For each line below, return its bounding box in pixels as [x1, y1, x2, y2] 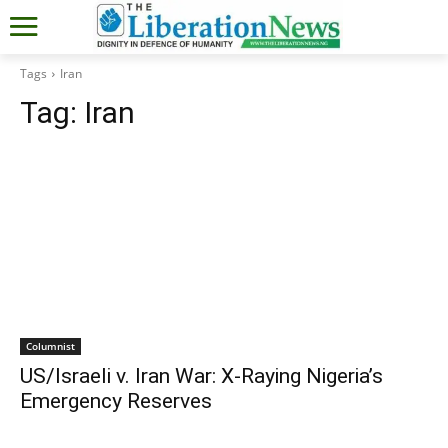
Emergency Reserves [20, 388, 212, 413]
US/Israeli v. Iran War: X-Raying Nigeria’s [20, 363, 383, 388]
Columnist [26, 338, 75, 353]
